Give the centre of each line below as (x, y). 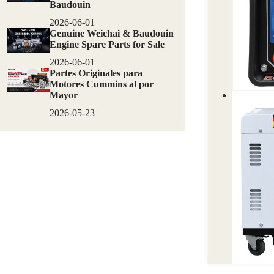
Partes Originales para (96, 73)
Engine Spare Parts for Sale (107, 45)
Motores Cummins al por (101, 84)
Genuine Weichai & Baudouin (111, 34)
